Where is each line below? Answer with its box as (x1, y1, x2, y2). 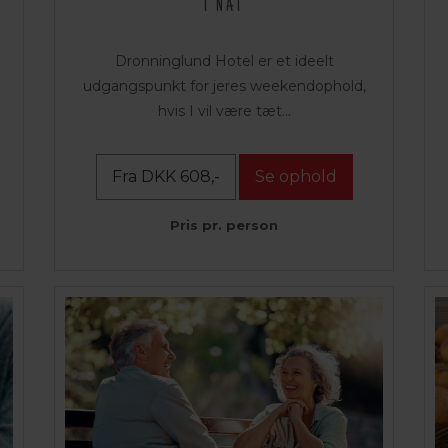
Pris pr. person (170, 217, 278, 234)
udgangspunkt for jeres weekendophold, (82, 77, 366, 96)
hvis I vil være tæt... (157, 102, 291, 121)
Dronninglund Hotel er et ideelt (114, 52, 334, 71)
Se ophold (254, 167, 337, 187)
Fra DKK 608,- (111, 167, 220, 187)
